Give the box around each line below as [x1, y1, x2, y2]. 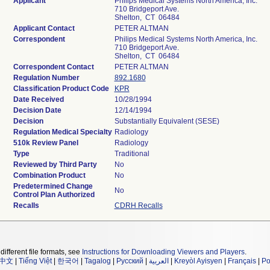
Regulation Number [13, 74, 80, 82]
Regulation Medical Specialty [13, 128, 112, 136]
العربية [149, 257, 169, 265]
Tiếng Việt [19, 257, 52, 265]
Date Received [13, 95, 64, 104]
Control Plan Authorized [13, 190, 95, 199]
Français [228, 257, 256, 265]
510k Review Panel [13, 139, 78, 147]
